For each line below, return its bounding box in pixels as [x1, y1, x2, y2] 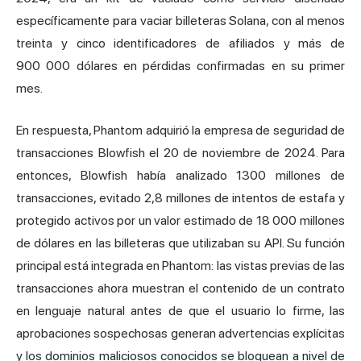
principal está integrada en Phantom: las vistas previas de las [16, 257, 345, 273]
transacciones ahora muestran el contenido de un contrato [16, 280, 345, 296]
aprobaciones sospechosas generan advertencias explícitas [16, 325, 345, 341]
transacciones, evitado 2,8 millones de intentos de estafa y [16, 189, 345, 205]
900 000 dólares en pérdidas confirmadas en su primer [16, 57, 345, 73]
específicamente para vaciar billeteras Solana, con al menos [16, 12, 345, 28]
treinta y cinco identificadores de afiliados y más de [16, 35, 345, 51]
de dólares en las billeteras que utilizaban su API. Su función [16, 234, 345, 251]
